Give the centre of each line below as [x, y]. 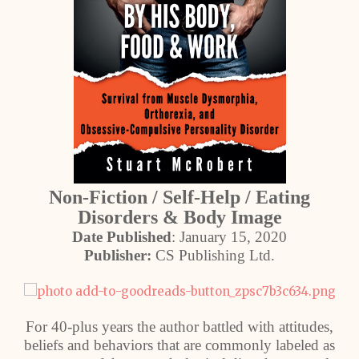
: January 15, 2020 [229, 237]
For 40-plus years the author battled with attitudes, [179, 327]
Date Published [122, 237]
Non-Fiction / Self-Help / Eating [179, 197]
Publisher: [118, 255]
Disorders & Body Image [179, 217]
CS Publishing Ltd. [213, 255]
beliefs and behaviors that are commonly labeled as [179, 345]
